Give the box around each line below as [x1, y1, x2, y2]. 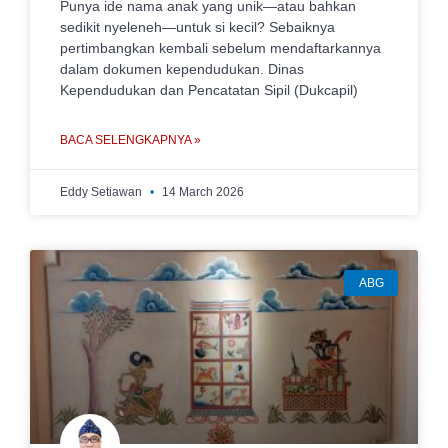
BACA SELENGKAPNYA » [60, 133, 201, 147]
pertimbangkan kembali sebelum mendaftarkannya [60, 40, 381, 56]
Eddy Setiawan [60, 185, 145, 199]
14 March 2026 [159, 185, 244, 199]
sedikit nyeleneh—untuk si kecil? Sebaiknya [60, 19, 335, 35]
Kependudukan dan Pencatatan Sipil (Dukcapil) [60, 82, 358, 98]
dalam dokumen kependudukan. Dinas [60, 61, 304, 77]
